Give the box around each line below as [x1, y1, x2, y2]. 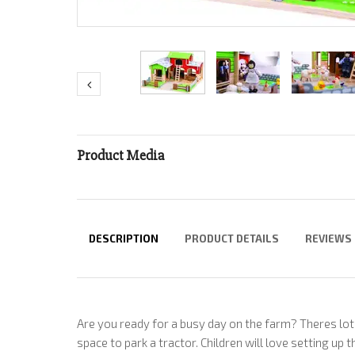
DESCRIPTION [89, 231, 158, 245]
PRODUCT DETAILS [185, 231, 280, 245]
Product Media [77, 146, 164, 164]
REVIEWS [305, 231, 353, 245]
